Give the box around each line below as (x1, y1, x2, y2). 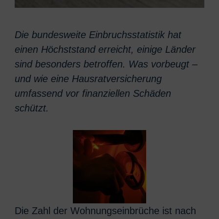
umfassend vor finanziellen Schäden (15, 88, 171, 99)
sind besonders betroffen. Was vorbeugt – (15, 58, 197, 69)
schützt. (15, 102, 49, 113)
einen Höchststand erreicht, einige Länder (15, 44, 196, 55)
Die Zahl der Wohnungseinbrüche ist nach (15, 205, 196, 216)
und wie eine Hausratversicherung (15, 73, 162, 84)
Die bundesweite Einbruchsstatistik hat (15, 29, 181, 40)
